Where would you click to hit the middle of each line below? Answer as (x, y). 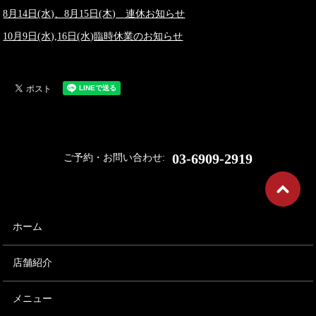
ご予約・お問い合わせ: (114, 158)
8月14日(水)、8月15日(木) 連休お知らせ (94, 14)
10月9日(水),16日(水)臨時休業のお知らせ (93, 37)
